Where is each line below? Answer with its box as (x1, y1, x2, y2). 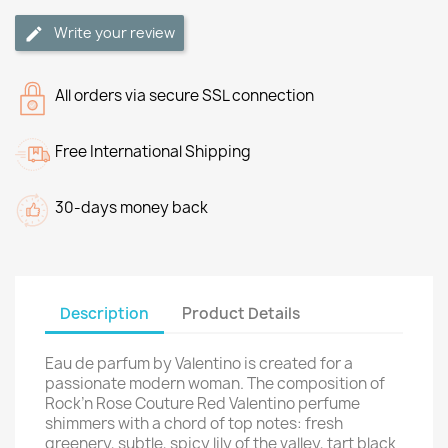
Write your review (54, 23, 175, 42)
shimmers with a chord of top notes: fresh (45, 413, 343, 434)
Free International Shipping (55, 141, 251, 162)
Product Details (182, 302, 301, 324)
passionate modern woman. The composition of (45, 373, 385, 394)
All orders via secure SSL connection (55, 85, 314, 106)
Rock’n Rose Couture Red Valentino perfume (45, 393, 360, 414)
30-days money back (55, 197, 208, 218)
